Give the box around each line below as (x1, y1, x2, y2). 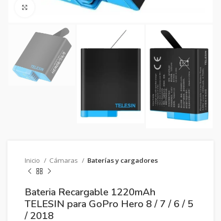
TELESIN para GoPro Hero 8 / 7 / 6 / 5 (25, 197, 193, 211)
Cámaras (49, 156, 79, 165)
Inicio (25, 156, 41, 165)
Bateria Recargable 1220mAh (25, 185, 155, 199)
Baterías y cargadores (87, 156, 158, 165)
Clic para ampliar (35, 3, 88, 12)
